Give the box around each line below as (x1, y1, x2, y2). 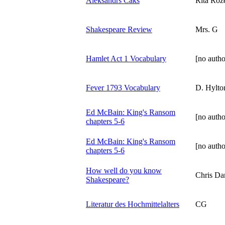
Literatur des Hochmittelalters (86, 199, 179, 208)
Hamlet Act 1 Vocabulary (86, 54, 166, 63)
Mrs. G (195, 25, 218, 34)
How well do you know (86, 166, 162, 175)
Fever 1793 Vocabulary (86, 83, 160, 92)
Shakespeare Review (86, 25, 152, 34)
